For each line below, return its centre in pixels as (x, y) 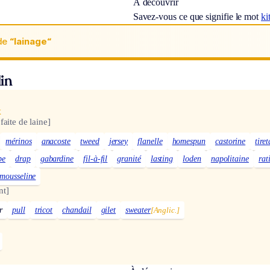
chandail (77, 210)
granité (129, 159)
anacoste (56, 141)
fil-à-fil (96, 159)
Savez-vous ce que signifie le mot (197, 17)
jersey (118, 141)
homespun (189, 141)
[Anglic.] (165, 210)
